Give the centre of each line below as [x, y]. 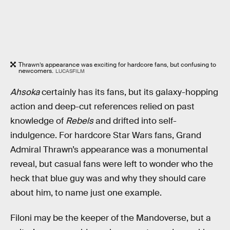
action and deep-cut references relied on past [102, 106]
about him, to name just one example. [86, 193]
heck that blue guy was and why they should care [108, 178]
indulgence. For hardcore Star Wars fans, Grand [106, 135]
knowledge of [38, 121]
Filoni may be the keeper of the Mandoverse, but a [111, 218]
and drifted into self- [135, 121]
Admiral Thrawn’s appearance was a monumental [109, 149]
